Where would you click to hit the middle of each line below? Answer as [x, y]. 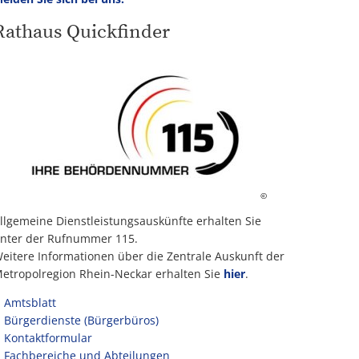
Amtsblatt [30, 303]
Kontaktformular [48, 338]
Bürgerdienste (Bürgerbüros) [81, 320]
